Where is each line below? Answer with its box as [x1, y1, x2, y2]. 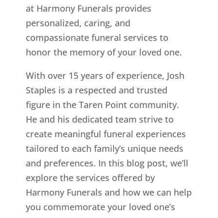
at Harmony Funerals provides [25, 2, 151, 15]
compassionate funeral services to [25, 32, 168, 44]
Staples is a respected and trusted [25, 84, 167, 96]
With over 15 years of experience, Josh [25, 70, 184, 82]
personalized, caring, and [25, 17, 130, 29]
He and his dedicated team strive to [25, 113, 174, 126]
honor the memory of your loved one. [25, 46, 182, 58]
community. [129, 99, 179, 111]
